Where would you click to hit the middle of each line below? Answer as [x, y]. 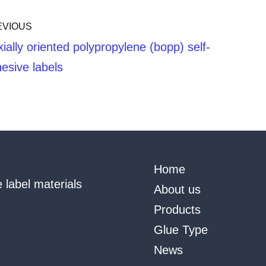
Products [177, 210]
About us [177, 190]
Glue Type [181, 230]
